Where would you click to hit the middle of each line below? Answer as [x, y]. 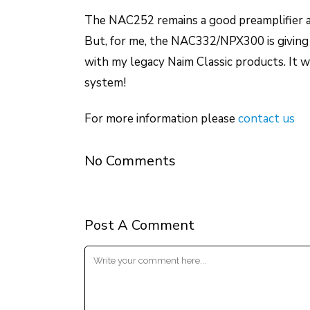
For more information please [161, 119]
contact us [266, 119]
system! [105, 83]
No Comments [130, 161]
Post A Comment [139, 225]
